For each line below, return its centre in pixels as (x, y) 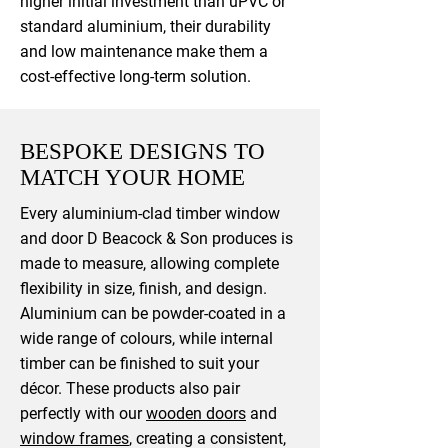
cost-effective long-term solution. (135, 76)
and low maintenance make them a (144, 51)
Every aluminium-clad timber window (150, 213)
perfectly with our (83, 413)
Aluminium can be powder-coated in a (153, 313)
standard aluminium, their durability (145, 26)
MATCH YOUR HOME (132, 177)
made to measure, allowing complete (149, 263)
